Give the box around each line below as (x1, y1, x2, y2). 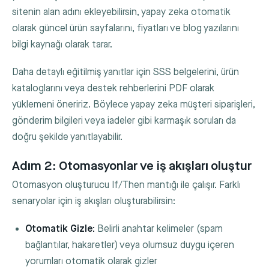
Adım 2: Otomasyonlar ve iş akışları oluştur (12, 158, 252, 174)
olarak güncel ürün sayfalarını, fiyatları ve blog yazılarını (12, 23, 239, 35)
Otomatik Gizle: (25, 223, 95, 235)
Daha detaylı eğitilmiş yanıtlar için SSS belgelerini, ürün (12, 67, 239, 79)
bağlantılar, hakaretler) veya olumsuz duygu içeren (25, 240, 235, 252)
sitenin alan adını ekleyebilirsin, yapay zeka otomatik (12, 7, 231, 19)
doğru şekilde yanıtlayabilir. (12, 131, 122, 144)
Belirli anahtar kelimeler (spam (95, 223, 223, 235)
